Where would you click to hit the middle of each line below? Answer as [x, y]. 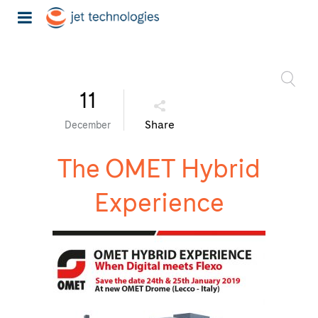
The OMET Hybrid [159, 169]
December [88, 125]
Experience [159, 203]
